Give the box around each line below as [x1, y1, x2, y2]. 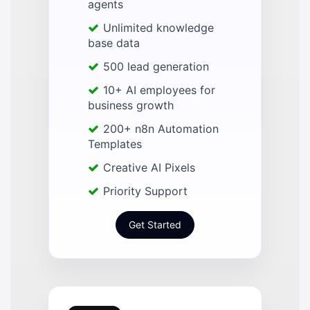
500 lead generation [103, 60, 209, 74]
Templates [88, 137, 142, 152]
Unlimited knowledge [103, 21, 214, 35]
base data [88, 36, 140, 51]
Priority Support [103, 184, 188, 199]
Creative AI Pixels [103, 161, 195, 175]
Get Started [129, 219, 181, 231]
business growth [88, 98, 174, 113]
